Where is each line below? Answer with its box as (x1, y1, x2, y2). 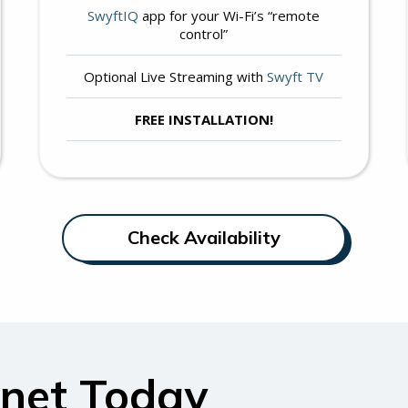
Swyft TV (267, 66, 324, 86)
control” (179, 24, 229, 43)
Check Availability (127, 225, 280, 249)
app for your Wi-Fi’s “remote (138, 5, 321, 25)
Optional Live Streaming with (84, 66, 268, 86)
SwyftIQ (87, 5, 139, 25)
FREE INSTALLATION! (134, 109, 273, 128)
